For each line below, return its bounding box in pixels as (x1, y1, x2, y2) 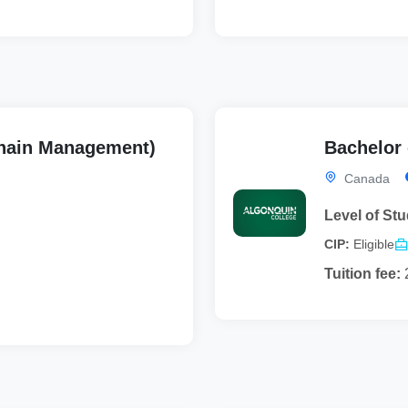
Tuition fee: (324, 265, 401, 281)
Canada (341, 170, 390, 186)
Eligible (353, 237, 394, 252)
